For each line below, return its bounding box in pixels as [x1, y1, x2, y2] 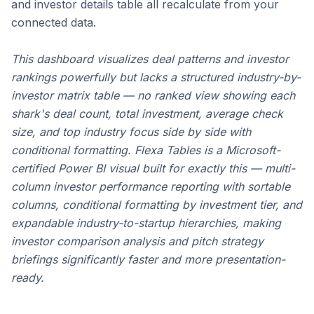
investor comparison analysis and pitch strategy [11, 234, 264, 249]
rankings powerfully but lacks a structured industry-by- [11, 70, 301, 85]
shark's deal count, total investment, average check [11, 107, 283, 121]
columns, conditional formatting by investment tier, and [11, 198, 302, 212]
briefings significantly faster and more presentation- [11, 252, 285, 267]
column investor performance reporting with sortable [11, 179, 290, 194]
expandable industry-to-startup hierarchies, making [11, 216, 281, 231]
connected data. [11, 15, 96, 30]
